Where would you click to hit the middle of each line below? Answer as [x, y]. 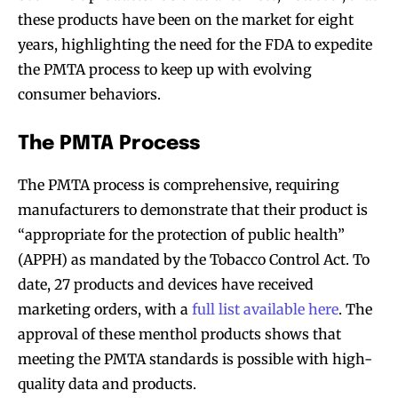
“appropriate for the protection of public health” [181, 234]
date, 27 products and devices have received [166, 284]
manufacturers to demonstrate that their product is [193, 209]
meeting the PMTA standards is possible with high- [195, 358]
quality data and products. [107, 383]
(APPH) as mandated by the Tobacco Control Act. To [194, 259]
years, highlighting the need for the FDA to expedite [195, 44]
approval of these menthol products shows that [179, 334]
